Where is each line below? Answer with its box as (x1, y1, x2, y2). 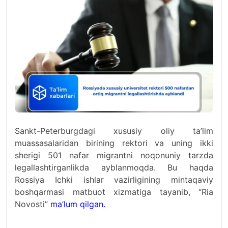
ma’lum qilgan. (50, 199, 105, 209)
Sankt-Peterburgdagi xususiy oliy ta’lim (15, 126, 213, 136)
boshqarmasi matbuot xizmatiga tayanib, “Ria (15, 187, 213, 197)
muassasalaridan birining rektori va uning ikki (15, 138, 213, 148)
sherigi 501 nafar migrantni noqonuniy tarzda (15, 150, 213, 160)
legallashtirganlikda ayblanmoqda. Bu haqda (15, 162, 213, 173)
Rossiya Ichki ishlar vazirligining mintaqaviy (15, 175, 213, 185)
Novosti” (15, 199, 50, 209)
